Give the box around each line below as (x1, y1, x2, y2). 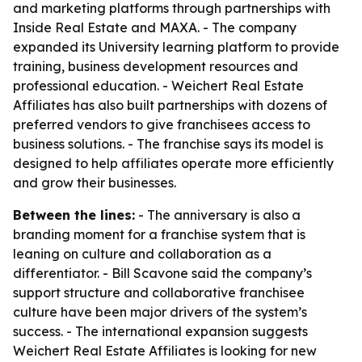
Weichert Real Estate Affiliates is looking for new (13, 343, 317, 359)
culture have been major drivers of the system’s (13, 304, 307, 320)
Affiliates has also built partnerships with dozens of (13, 97, 327, 113)
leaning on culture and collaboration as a (13, 246, 271, 262)
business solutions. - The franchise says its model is (13, 136, 323, 152)
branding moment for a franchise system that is (13, 226, 305, 242)
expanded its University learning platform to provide (13, 39, 339, 55)
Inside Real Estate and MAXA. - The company (13, 19, 297, 36)
